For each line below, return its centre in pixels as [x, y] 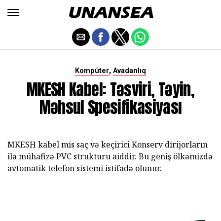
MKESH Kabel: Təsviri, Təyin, [110, 90]
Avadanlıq [129, 71]
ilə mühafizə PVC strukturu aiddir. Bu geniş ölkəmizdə [110, 156]
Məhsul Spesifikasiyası [110, 107]
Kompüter [92, 71]
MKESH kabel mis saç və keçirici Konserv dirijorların [108, 145]
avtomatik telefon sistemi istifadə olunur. [85, 168]
